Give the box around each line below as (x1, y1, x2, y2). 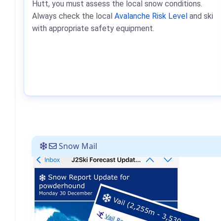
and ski (187, 11, 213, 21)
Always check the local (32, 11, 114, 21)
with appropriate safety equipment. (32, 24, 154, 34)
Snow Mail (57, 141, 97, 152)
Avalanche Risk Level (114, 11, 187, 21)
